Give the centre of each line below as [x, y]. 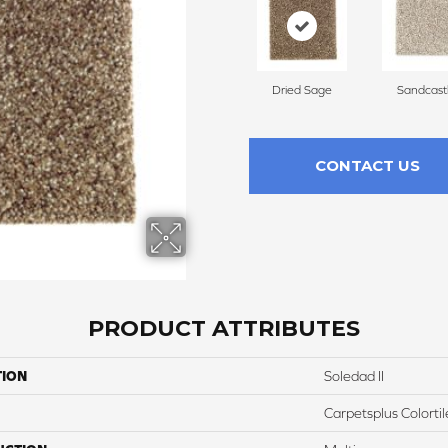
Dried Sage [301, 90]
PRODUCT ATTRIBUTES [224, 328]
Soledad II [354, 376]
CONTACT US [367, 165]
